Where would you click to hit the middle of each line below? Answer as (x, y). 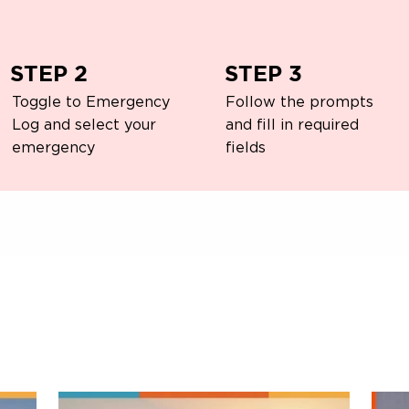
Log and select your (84, 125)
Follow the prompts (300, 102)
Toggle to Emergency (90, 102)
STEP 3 (263, 73)
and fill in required (293, 125)
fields (246, 147)
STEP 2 (49, 73)
